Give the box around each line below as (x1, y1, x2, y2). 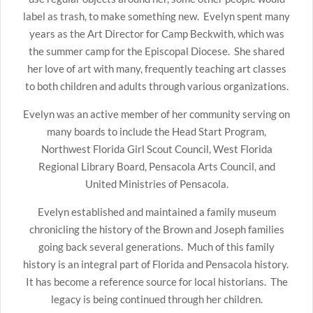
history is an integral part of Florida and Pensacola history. (22, 258, 291, 270)
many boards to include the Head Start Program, (47, 125, 266, 138)
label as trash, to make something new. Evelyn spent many (23, 10, 290, 22)
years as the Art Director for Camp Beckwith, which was (29, 27, 284, 40)
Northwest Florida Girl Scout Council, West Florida (41, 143, 272, 155)
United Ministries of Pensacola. (85, 177, 228, 190)
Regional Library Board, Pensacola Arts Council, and (38, 160, 275, 173)
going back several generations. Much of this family (38, 240, 275, 253)
